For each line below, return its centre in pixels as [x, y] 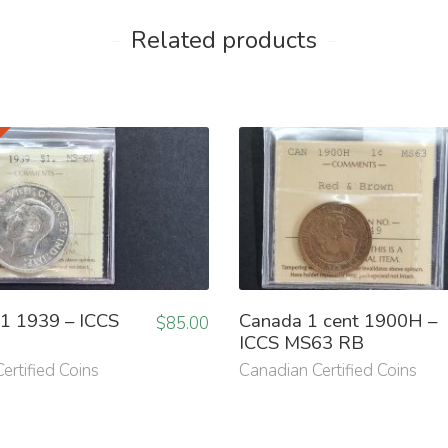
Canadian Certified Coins [328, 370]
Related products [224, 40]
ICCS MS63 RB [301, 342]
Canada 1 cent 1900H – [338, 320]
